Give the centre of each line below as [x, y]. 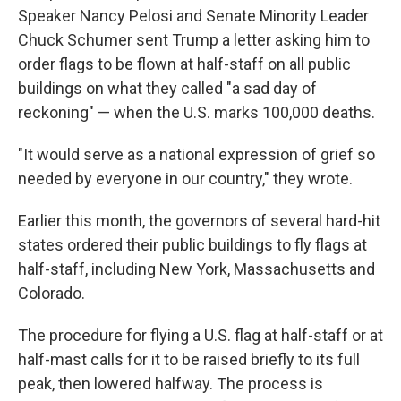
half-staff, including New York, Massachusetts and [196, 269]
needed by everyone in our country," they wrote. [185, 179]
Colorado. [51, 293]
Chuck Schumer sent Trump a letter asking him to [194, 40]
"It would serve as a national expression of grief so [196, 154]
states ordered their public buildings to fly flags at [192, 245]
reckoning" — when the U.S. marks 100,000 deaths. [196, 112]
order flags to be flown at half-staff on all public [184, 64]
